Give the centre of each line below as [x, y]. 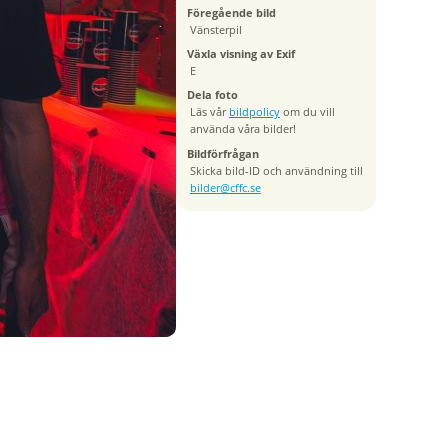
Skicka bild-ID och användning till [276, 170]
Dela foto [212, 95]
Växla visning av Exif [240, 54]
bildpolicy [254, 112]
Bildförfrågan [222, 153]
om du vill [307, 112]
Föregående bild [231, 12]
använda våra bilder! [242, 129]
